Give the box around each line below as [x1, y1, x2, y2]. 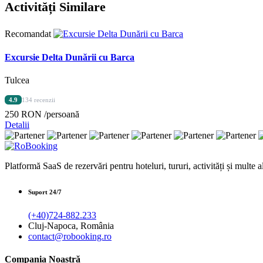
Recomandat [5, 29, 51, 39]
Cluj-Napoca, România [28, 220, 114, 231]
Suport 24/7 [28, 188, 62, 195]
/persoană [44, 109, 79, 119]
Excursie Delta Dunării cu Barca [5, 52, 134, 62]
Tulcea [5, 75, 29, 85]
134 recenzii [22, 96, 55, 103]
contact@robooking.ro [28, 231, 112, 241]
